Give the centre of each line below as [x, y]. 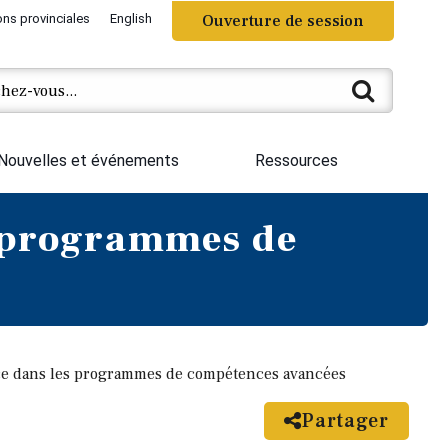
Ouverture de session [282, 21]
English [130, 18]
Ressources [297, 160]
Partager [345, 421]
